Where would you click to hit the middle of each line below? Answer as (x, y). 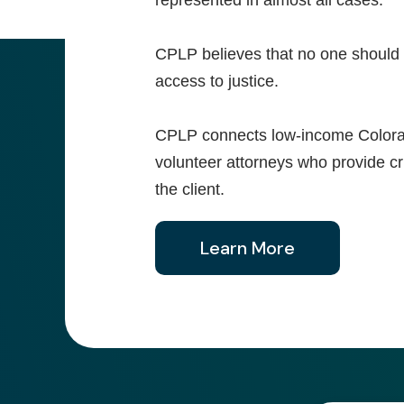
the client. (190, 190)
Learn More (248, 248)
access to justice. (217, 82)
